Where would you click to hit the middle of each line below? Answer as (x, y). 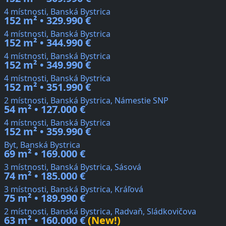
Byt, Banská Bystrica (42, 145)
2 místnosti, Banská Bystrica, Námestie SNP (86, 101)
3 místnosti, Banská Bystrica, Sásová (73, 167)
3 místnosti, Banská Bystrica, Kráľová (74, 189)
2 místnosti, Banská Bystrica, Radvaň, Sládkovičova (100, 212)
